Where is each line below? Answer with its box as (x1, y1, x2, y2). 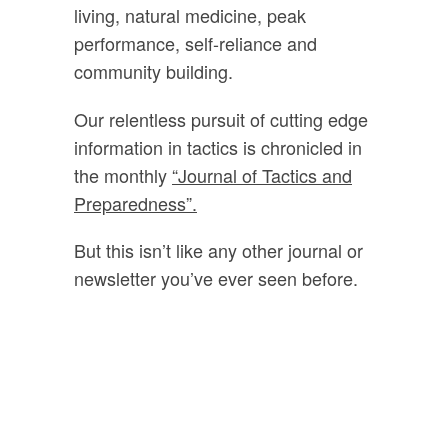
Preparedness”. (74, 189, 197, 216)
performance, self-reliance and (74, 29, 317, 56)
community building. (74, 57, 233, 84)
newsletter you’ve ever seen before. (74, 265, 358, 292)
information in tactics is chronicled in (74, 133, 362, 160)
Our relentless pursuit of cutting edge (74, 105, 368, 132)
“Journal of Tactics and (172, 161, 352, 188)
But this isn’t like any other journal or (74, 237, 363, 264)
